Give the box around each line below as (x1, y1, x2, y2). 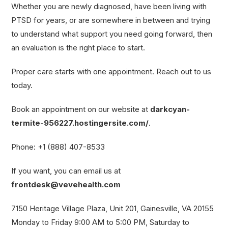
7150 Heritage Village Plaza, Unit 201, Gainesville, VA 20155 (11, 203, 214, 213)
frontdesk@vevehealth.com (11, 179, 121, 189)
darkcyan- (150, 104, 190, 114)
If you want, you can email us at (11, 165, 121, 176)
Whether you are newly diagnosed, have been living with (11, 1, 207, 11)
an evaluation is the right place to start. (11, 42, 146, 52)
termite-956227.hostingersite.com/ (11, 118, 149, 128)
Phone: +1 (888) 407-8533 (11, 141, 105, 152)
